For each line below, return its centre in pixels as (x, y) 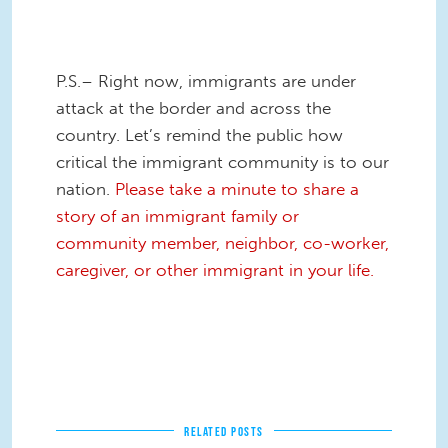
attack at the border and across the (193, 108)
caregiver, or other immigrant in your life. (215, 270)
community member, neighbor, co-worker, (222, 243)
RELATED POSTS (224, 431)
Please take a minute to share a (237, 189)
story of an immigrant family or (177, 216)
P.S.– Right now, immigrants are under (206, 81)
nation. (85, 189)
